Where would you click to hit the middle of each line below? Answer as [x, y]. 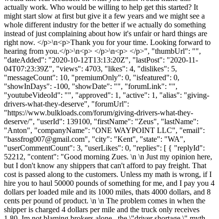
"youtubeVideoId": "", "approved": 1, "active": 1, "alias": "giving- [107, 95]
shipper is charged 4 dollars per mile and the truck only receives [102, 209]
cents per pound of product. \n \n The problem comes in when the [105, 200]
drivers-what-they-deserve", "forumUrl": [66, 104]
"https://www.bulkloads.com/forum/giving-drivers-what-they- [99, 112]
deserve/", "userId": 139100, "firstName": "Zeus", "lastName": [101, 121]
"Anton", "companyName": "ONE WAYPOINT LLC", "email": [104, 130]
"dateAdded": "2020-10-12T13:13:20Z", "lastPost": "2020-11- [101, 60]
